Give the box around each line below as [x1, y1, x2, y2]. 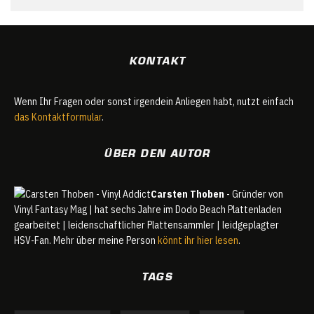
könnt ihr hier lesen [158, 233, 238, 247]
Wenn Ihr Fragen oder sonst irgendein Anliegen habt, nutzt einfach [14, 95, 294, 108]
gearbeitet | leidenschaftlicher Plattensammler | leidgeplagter [14, 218, 279, 231]
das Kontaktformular [14, 110, 102, 123]
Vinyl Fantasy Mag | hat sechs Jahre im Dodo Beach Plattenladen [14, 203, 282, 216]
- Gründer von [224, 187, 283, 200]
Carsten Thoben [151, 187, 224, 200]
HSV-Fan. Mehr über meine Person [14, 233, 158, 247]
